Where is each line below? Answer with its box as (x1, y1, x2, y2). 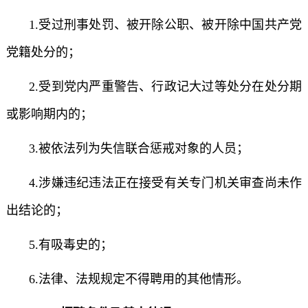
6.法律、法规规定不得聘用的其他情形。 (25, 272, 249, 286)
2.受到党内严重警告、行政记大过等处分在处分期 (25, 80, 302, 93)
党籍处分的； (5, 45, 80, 59)
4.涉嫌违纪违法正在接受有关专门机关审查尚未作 (25, 176, 302, 190)
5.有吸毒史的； (25, 238, 113, 252)
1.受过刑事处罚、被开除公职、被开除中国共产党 (25, 18, 302, 32)
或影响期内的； (5, 107, 93, 121)
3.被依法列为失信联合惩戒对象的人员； (25, 142, 249, 155)
